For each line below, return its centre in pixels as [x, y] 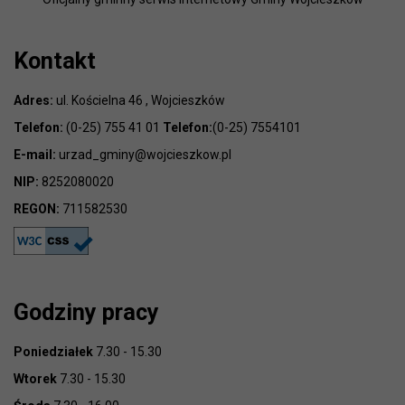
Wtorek [35, 379]
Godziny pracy [86, 313]
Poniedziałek [53, 352]
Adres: [33, 101]
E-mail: [35, 155]
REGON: [37, 209]
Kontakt [55, 61]
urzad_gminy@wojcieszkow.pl [144, 155]
